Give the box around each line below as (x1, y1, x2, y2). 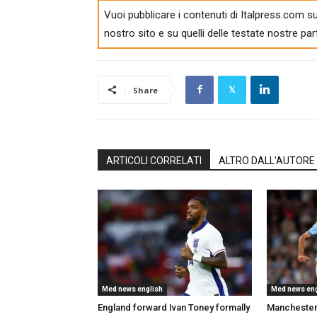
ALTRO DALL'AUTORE (219, 154, 315, 166)
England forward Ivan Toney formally (98, 301, 250, 313)
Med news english (102, 284, 163, 293)
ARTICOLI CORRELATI (106, 154, 202, 166)
